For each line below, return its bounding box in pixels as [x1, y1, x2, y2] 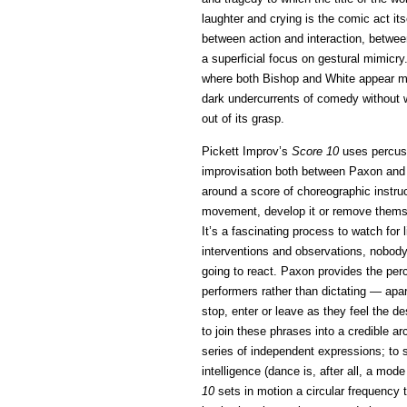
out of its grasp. [202, 112, 284, 125]
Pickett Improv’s [202, 144, 292, 158]
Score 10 [292, 144, 339, 158]
